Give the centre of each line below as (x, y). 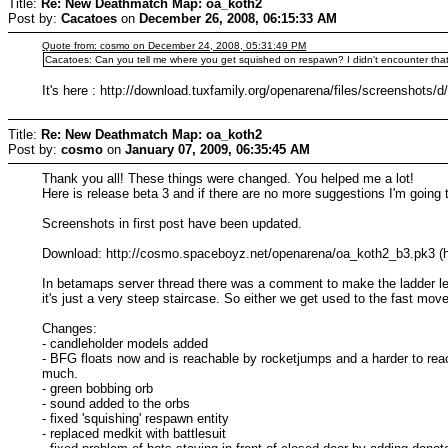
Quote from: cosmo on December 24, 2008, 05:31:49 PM (174, 45)
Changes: (70, 328)
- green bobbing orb (98, 388)
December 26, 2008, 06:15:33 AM (238, 18)
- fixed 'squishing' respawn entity (136, 418)
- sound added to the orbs (116, 403)
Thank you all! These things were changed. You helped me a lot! (228, 178)
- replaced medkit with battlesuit (134, 433)
